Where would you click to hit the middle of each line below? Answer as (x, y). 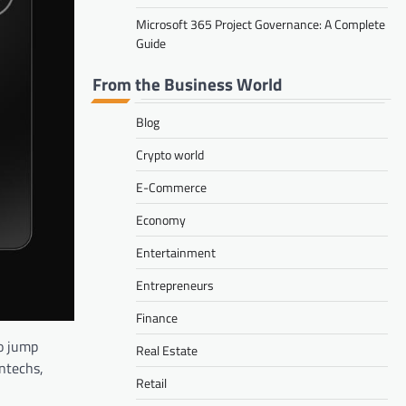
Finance (157, 317)
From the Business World (187, 83)
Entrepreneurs (175, 285)
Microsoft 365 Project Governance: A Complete (261, 24)
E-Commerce (171, 187)
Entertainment (176, 252)
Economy (161, 219)
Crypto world (170, 154)
